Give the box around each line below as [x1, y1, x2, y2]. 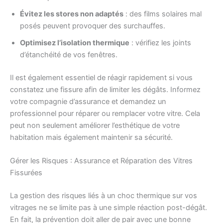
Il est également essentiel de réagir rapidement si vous [10, 73, 193, 82]
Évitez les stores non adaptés [20, 9, 123, 18]
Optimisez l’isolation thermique [20, 38, 129, 47]
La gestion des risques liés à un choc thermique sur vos [10, 191, 197, 201]
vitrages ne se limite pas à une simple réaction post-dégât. [10, 203, 207, 213]
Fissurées [10, 168, 42, 178]
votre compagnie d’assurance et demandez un [10, 97, 166, 106]
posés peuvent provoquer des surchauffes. [20, 21, 165, 30]
